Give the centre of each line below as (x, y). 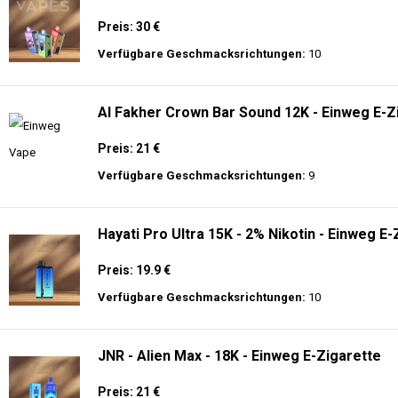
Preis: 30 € (129, 27)
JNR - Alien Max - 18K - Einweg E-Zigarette (239, 356)
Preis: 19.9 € (134, 270)
